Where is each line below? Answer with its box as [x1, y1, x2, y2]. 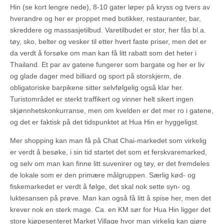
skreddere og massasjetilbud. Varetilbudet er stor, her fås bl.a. [10, 26, 206, 34]
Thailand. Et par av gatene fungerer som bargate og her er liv [10, 60, 204, 69]
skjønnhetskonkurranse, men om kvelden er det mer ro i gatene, [10, 106, 213, 115]
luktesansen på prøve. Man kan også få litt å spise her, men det [10, 194, 211, 202]
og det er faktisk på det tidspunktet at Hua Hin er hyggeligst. [10, 118, 199, 126]
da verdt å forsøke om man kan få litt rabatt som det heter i [10, 49, 196, 57]
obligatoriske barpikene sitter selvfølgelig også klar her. [10, 83, 183, 92]
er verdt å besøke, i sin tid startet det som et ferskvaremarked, [10, 148, 207, 156]
